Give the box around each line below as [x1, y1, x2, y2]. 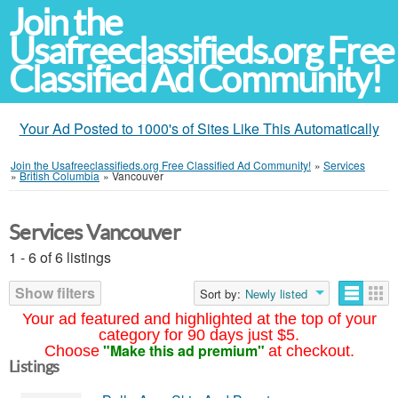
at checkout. [267, 342, 354, 360]
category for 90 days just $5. [99, 326, 299, 344]
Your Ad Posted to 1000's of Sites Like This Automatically [19, 118, 379, 139]
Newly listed [245, 285, 307, 302]
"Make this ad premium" [102, 340, 265, 361]
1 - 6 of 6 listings [9, 247, 111, 267]
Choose [44, 342, 99, 360]
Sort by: [200, 285, 241, 302]
